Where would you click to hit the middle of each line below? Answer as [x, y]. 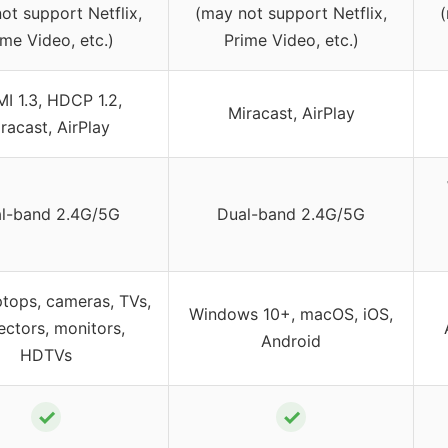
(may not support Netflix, [291, 12]
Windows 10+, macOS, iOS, [291, 313]
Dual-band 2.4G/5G [291, 213]
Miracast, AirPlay [291, 112]
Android [291, 340]
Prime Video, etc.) [291, 39]
